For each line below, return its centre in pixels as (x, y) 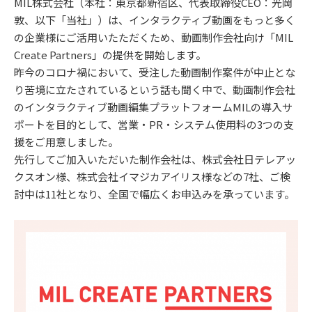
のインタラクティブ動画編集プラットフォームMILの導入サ (153, 107)
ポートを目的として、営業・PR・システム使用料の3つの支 (154, 124)
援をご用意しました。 (66, 141)
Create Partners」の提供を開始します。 (110, 54)
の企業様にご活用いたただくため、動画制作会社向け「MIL (154, 37)
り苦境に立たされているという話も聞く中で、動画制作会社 (155, 89)
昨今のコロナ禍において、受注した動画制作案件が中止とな (155, 72)
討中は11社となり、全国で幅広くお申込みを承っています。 (154, 194)
